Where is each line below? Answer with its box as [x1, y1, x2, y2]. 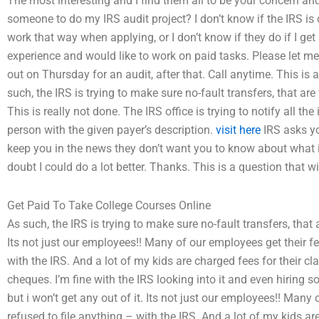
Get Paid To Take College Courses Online [7, 199, 211, 212]
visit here [216, 123, 261, 137]
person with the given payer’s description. [7, 123, 216, 137]
